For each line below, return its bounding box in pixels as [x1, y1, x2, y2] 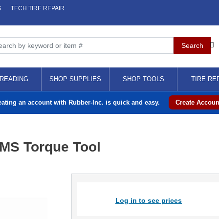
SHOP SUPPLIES [49, 75, 101, 83]
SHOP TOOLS [122, 75, 164, 83]
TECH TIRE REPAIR [11, 5, 65, 12]
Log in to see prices [115, 197, 182, 204]
